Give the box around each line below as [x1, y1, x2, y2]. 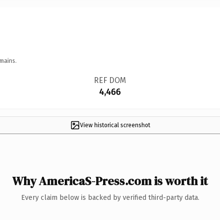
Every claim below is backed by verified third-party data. [21, 193, 199, 202]
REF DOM [93, 75, 126, 85]
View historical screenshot [80, 121, 150, 129]
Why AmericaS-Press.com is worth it [12, 172, 208, 189]
